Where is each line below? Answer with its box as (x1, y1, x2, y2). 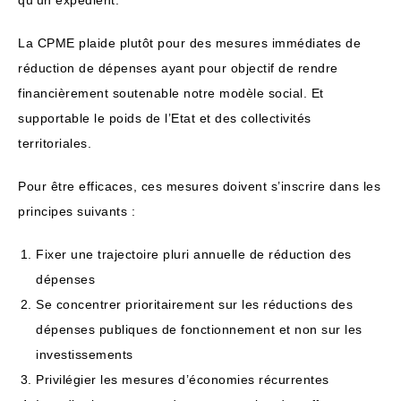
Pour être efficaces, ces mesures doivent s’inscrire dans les (18, 178, 380, 193)
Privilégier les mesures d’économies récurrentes (36, 371, 329, 387)
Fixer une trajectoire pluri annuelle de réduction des (36, 246, 352, 261)
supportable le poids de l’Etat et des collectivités (18, 110, 311, 125)
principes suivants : (18, 203, 135, 218)
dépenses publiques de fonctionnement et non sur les (36, 321, 363, 337)
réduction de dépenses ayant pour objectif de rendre (18, 60, 338, 75)
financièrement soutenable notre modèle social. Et (18, 85, 324, 100)
